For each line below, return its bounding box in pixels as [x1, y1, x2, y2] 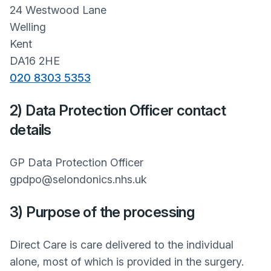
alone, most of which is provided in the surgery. [10, 255, 244, 268]
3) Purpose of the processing [10, 203, 195, 221]
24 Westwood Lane [10, 4, 109, 16]
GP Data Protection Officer [10, 156, 143, 169]
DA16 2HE [10, 54, 60, 67]
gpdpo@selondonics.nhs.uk [10, 173, 147, 186]
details [10, 121, 51, 139]
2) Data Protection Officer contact [10, 102, 226, 119]
